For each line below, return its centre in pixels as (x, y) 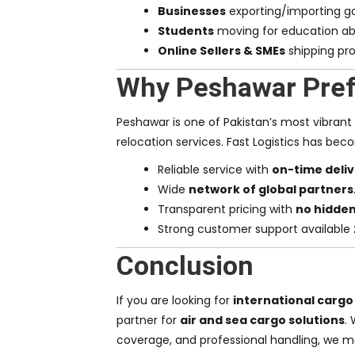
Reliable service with (215, 170)
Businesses (192, 11)
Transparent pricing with (227, 210)
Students (186, 31)
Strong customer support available (256, 229)
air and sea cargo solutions (262, 321)
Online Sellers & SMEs (221, 51)
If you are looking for (175, 301)
